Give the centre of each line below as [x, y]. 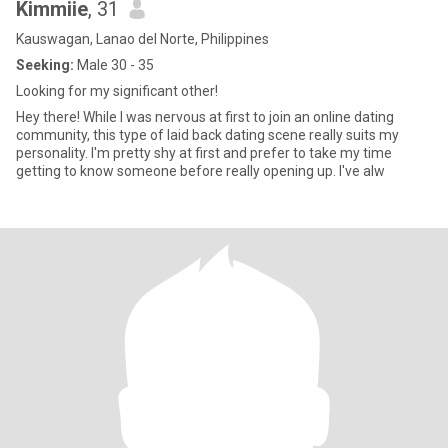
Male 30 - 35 [114, 65]
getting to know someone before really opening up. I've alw [200, 171]
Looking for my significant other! [117, 91]
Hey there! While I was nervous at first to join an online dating [205, 117]
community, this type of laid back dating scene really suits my [207, 135]
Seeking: [45, 65]
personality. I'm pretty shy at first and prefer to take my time [204, 153]
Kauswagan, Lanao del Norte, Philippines [142, 39]
